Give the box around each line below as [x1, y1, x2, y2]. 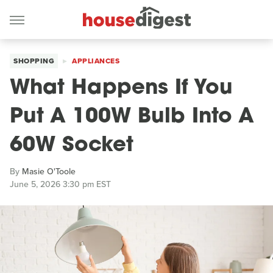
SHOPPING [13, 55, 54, 66]
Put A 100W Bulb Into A [10, 107, 254, 128]
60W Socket [10, 135, 133, 157]
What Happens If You [10, 78, 233, 99]
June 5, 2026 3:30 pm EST [10, 178, 111, 191]
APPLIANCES [72, 55, 119, 66]
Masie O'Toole [22, 165, 76, 178]
